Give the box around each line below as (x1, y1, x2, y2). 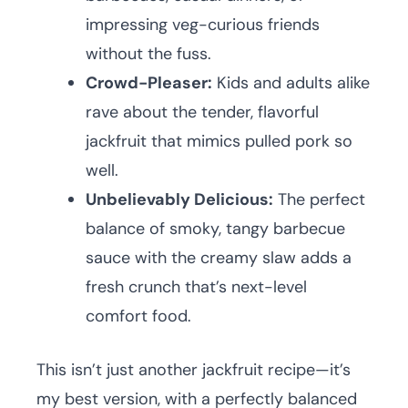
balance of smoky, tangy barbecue (86, 218, 345, 240)
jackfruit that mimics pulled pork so (86, 130, 352, 152)
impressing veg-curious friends (86, 14, 320, 36)
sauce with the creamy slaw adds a (86, 247, 352, 269)
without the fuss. (86, 43, 211, 65)
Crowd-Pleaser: (86, 72, 212, 94)
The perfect (273, 189, 365, 210)
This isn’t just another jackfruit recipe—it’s (36, 359, 351, 381)
